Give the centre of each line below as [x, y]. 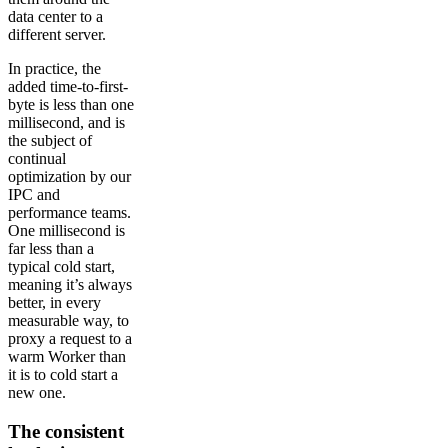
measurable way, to [68, 320]
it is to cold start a [63, 374]
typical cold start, [61, 266]
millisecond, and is [66, 122]
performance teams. [69, 212]
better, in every [54, 302]
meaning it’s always [70, 284]
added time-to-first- [68, 86]
